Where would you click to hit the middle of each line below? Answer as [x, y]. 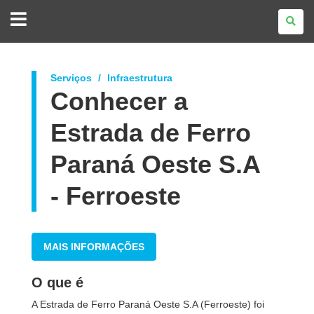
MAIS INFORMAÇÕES [94, 247]
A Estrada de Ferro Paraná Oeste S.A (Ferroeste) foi [148, 304]
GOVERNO [61, 13]
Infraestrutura [140, 78]
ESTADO [56, 33]
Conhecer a [119, 101]
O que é [57, 282]
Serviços [71, 78]
